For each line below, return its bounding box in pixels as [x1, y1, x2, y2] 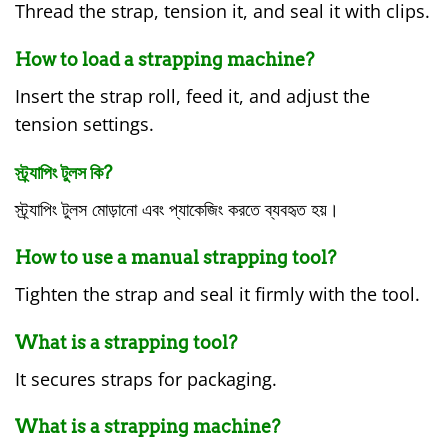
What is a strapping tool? [15, 331, 237, 353]
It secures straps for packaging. [15, 366, 277, 391]
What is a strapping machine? [15, 416, 280, 438]
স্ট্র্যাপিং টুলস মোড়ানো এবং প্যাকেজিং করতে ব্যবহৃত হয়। [15, 197, 339, 222]
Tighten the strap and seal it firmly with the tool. [15, 281, 420, 306]
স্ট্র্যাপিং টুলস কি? [15, 162, 112, 184]
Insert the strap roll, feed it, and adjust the [15, 84, 370, 109]
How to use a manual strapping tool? [15, 246, 336, 268]
